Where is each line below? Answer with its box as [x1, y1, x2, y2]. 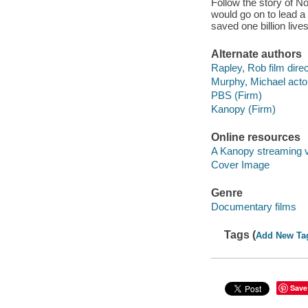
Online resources [210, 131, 300, 144]
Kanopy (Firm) [210, 103, 276, 115]
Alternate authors [210, 48, 302, 60]
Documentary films [210, 200, 296, 212]
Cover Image [210, 158, 269, 170]
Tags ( [224, 229, 256, 241]
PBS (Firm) [210, 89, 262, 102]
